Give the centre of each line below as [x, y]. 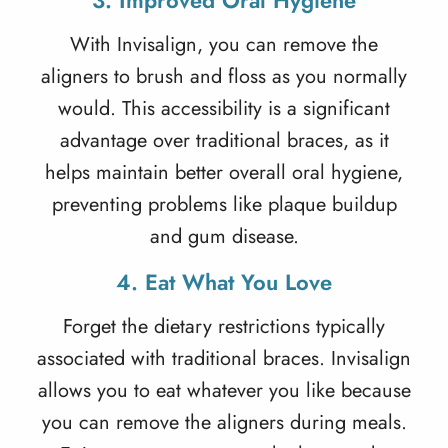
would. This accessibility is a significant [224, 108]
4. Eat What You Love [224, 282]
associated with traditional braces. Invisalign [224, 358]
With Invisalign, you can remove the [224, 44]
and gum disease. [224, 236]
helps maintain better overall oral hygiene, [224, 172]
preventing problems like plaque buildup [224, 204]
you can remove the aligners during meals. [224, 422]
